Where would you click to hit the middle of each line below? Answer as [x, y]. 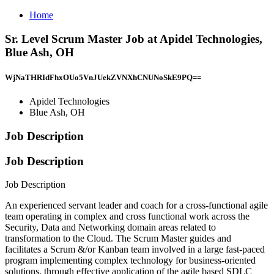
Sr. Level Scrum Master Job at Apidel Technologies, [134, 39]
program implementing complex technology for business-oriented [130, 261]
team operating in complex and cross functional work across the [127, 217]
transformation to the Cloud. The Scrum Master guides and [118, 239]
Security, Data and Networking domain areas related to [110, 228]
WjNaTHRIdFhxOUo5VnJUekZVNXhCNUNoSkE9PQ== [103, 77]
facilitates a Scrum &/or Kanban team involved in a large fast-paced [135, 250]
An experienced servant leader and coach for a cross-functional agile [136, 206]
